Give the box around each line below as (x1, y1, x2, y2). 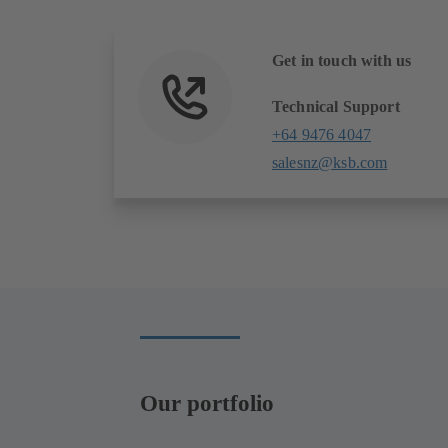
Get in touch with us (272, 52, 412, 70)
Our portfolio (140, 389, 274, 416)
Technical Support (272, 98, 400, 116)
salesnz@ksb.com (272, 154, 388, 172)
